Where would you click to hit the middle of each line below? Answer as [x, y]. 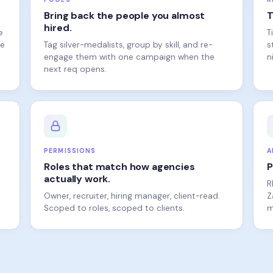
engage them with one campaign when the [129, 40]
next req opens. [76, 52]
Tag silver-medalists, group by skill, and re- [129, 28]
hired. [58, 11]
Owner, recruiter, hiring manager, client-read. [132, 179]
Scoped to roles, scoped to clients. [115, 191]
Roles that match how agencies [119, 150]
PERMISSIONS [70, 134]
